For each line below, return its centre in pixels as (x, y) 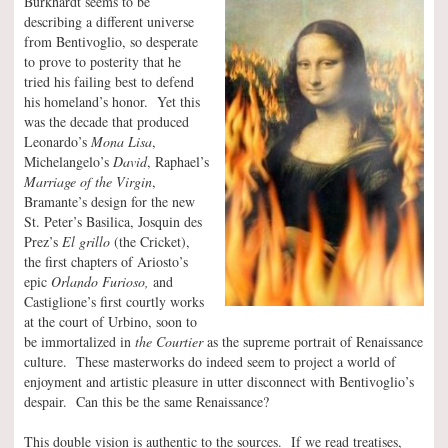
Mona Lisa (121, 141)
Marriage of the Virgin (88, 181)
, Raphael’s (178, 161)
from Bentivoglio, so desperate (111, 41)
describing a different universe (109, 21)
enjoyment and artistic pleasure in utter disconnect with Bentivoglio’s (219, 381)
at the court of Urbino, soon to (110, 321)
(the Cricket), (150, 241)
